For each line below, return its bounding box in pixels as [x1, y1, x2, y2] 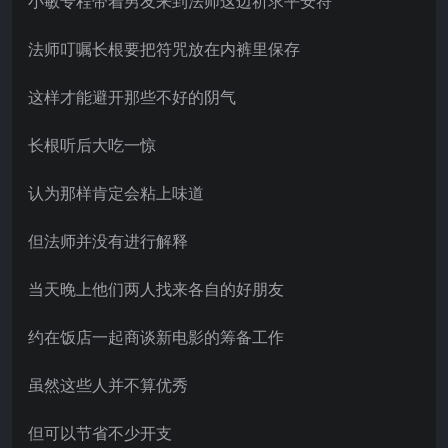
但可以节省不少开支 [28, 421, 172, 444]
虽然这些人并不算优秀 [28, 373, 188, 396]
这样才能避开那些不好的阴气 [28, 85, 236, 108]
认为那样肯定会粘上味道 [28, 181, 204, 204]
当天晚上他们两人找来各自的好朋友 [28, 277, 284, 300]
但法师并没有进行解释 [28, 229, 188, 252]
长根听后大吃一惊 [28, 133, 156, 156]
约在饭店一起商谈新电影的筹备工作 [28, 325, 284, 348]
